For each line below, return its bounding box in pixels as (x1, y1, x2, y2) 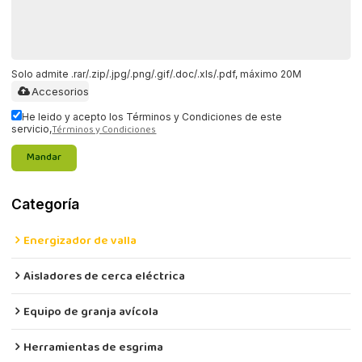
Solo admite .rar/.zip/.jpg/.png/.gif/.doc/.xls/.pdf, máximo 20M (11, 68, 302, 81)
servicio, (11, 123, 53, 136)
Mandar (27, 149, 62, 167)
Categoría (11, 196, 80, 213)
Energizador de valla (23, 230, 137, 251)
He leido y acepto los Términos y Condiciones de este (22, 111, 283, 124)
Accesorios (32, 85, 90, 99)
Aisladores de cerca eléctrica (23, 266, 186, 287)
